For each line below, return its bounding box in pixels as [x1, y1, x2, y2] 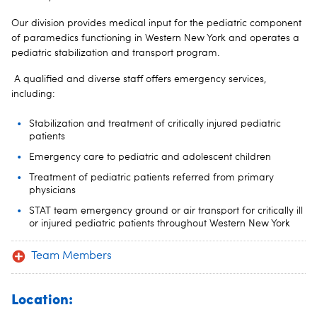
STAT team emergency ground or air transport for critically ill [29, 205, 303, 216]
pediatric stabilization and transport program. [11, 47, 220, 58]
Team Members [31, 250, 112, 262]
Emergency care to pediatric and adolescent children [29, 151, 271, 162]
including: [11, 88, 55, 99]
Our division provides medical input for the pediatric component [11, 18, 301, 28]
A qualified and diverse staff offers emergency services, [11, 74, 266, 84]
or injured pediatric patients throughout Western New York [29, 218, 290, 229]
